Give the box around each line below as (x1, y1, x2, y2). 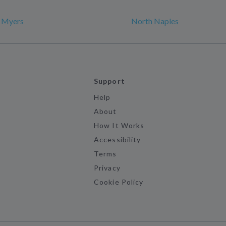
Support (94, 77, 125, 85)
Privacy (94, 163, 121, 172)
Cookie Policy (94, 178, 143, 186)
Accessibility (94, 135, 141, 144)
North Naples (131, 16, 179, 26)
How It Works (94, 121, 144, 130)
